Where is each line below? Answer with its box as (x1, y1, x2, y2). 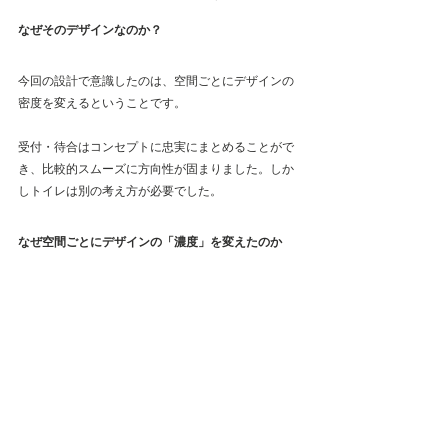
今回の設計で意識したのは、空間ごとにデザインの (18, 73, 294, 88)
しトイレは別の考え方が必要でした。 (18, 183, 222, 198)
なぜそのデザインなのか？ (18, 21, 162, 37)
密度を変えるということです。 (18, 95, 186, 110)
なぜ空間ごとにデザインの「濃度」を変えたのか (18, 233, 282, 249)
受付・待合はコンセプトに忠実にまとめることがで (18, 139, 294, 154)
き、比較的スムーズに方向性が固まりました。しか (18, 161, 294, 176)
